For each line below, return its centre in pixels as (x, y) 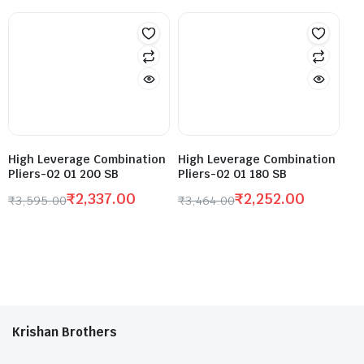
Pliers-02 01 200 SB (63, 174)
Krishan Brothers (65, 332)
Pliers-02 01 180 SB (232, 174)
